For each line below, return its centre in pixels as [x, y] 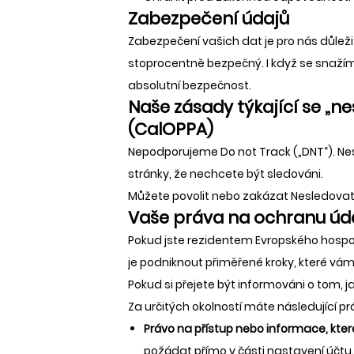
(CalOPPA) [171, 129]
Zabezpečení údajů [209, 18]
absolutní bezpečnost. [190, 85]
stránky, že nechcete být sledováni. [226, 173]
